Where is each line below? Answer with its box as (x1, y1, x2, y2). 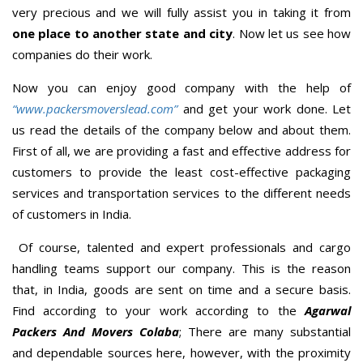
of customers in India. (12, 205, 131, 222)
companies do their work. (12, 45, 152, 62)
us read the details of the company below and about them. (12, 121, 351, 138)
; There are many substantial (179, 322, 351, 340)
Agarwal (305, 301, 351, 318)
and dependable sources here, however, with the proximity (12, 344, 351, 361)
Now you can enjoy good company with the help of (12, 79, 351, 96)
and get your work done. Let (182, 100, 351, 117)
